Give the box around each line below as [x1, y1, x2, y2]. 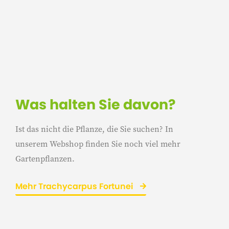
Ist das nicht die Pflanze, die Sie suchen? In [15, 123, 173, 134]
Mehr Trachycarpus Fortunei [15, 180, 135, 192]
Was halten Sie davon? [15, 95, 176, 114]
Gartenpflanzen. [15, 152, 75, 164]
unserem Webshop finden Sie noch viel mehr [15, 138, 180, 149]
